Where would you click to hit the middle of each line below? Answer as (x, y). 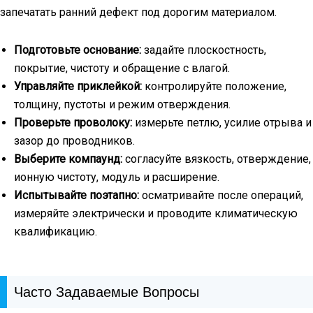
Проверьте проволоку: (73, 122)
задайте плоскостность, (204, 50)
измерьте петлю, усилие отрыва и (222, 122)
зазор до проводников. (74, 140)
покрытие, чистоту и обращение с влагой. (122, 68)
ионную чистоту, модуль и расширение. (117, 177)
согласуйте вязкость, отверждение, (217, 159)
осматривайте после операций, (221, 195)
